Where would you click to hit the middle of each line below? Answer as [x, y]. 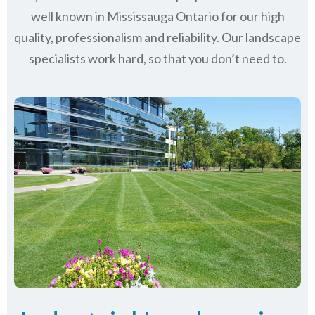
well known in [69, 16]
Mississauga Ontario [162, 16]
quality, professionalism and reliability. [117, 37]
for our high [251, 16]
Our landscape [260, 37]
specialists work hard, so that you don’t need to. [157, 58]
